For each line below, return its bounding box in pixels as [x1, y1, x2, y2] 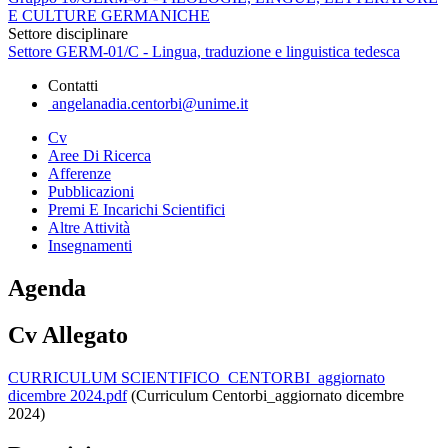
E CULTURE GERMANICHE [8, 6, 210, 24]
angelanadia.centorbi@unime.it [48, 94, 248, 112]
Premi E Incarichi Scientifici [48, 200, 225, 218]
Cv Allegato [8, 321, 128, 348]
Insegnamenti [48, 236, 132, 254]
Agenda [8, 274, 86, 301]
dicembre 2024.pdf [8, 386, 127, 404]
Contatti [48, 76, 98, 94]
